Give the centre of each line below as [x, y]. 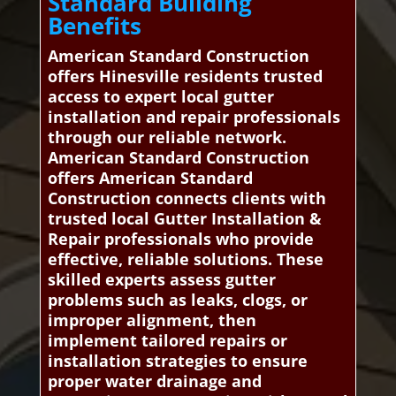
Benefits [94, 26]
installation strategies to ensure [177, 361]
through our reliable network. [167, 137]
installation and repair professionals [194, 117]
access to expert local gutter [160, 97]
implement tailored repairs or [167, 341]
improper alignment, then [152, 320]
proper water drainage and [154, 381]
